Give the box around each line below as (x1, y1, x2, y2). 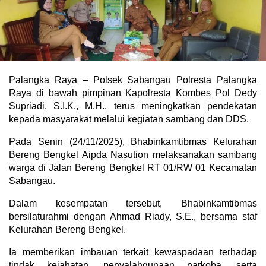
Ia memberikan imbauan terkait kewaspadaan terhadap (9, 247, 257, 258)
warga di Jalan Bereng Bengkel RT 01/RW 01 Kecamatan (9, 163, 257, 173)
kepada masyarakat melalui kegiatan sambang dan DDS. (9, 114, 249, 125)
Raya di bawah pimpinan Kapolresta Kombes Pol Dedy (9, 88, 257, 99)
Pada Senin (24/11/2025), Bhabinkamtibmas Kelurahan (9, 137, 257, 147)
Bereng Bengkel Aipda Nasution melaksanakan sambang (9, 150, 257, 160)
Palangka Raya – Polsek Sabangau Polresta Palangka (9, 75, 257, 85)
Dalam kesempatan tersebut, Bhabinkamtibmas (9, 198, 257, 209)
